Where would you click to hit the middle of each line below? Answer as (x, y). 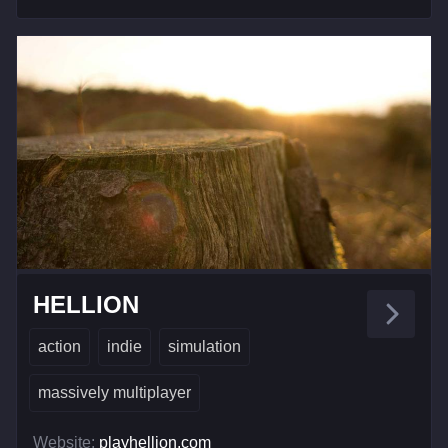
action (59, 347)
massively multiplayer (114, 393)
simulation (204, 347)
